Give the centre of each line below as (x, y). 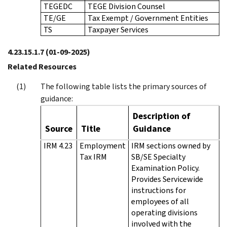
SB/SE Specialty (158, 157)
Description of (162, 116)
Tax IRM (93, 157)
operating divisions (164, 212)
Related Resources (42, 66)
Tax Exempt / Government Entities (148, 18)
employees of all (160, 201)
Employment (103, 145)
